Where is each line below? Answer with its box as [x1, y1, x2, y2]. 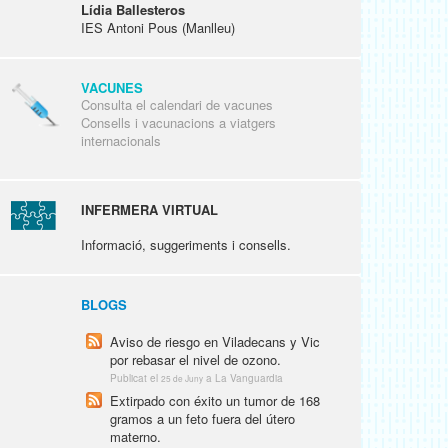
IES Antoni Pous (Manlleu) [81, 17, 235, 37]
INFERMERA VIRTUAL [81, 199, 218, 219]
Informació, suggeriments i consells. [81, 234, 291, 254]
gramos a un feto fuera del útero [110, 408, 295, 428]
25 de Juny [161, 371, 203, 384]
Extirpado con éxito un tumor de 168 [110, 390, 320, 410]
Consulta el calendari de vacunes [81, 94, 273, 114]
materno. [110, 426, 161, 446]
